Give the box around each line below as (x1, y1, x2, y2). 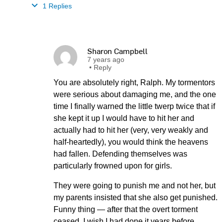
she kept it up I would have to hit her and (54, 114, 194, 122)
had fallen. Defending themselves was (54, 150, 187, 158)
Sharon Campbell (87, 45, 148, 56)
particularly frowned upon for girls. (54, 162, 172, 170)
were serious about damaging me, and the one (54, 90, 216, 99)
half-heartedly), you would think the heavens (54, 138, 208, 146)
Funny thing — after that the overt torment (54, 205, 198, 214)
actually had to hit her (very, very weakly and (54, 126, 208, 134)
